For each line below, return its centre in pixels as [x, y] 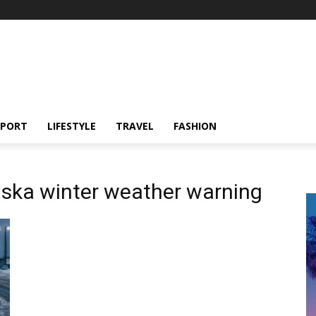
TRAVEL [135, 126]
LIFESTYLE [72, 126]
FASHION [195, 126]
